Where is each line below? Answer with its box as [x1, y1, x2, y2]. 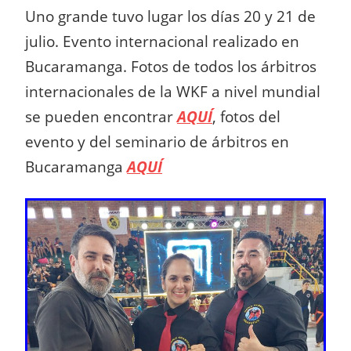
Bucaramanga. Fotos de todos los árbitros [25, 56, 317, 76]
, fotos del [212, 106, 280, 126]
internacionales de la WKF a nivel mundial [25, 81, 320, 101]
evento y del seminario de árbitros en [25, 131, 289, 151]
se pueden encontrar [25, 106, 177, 126]
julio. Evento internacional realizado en [25, 31, 299, 51]
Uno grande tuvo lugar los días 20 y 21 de [25, 5, 316, 26]
